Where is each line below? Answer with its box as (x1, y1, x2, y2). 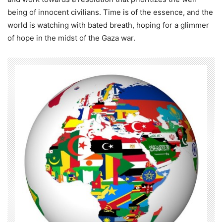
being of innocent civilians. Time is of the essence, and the (7, 7, 213, 17)
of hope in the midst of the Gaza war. (7, 33, 135, 43)
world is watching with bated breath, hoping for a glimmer (7, 20, 209, 30)
